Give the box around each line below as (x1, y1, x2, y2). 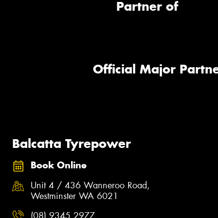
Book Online (31, 159, 87, 171)
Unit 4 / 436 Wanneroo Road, (31, 180, 150, 192)
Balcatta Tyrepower (12, 136, 131, 152)
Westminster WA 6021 (31, 190, 118, 202)
